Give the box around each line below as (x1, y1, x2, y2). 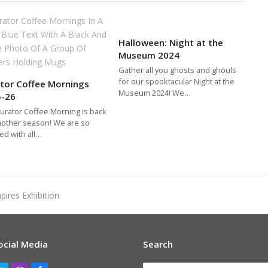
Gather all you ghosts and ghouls (118, 64, 237, 75)
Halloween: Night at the (118, 36, 224, 48)
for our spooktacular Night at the (118, 75, 235, 87)
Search (143, 237, 173, 250)
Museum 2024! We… (118, 87, 191, 98)
